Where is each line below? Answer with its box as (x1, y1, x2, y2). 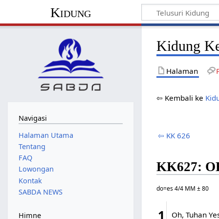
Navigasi (18, 113, 47, 123)
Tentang (18, 141, 45, 151)
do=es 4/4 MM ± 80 (156, 184, 209, 193)
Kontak (18, 175, 42, 185)
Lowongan (18, 164, 54, 174)
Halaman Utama (18, 130, 73, 140)
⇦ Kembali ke (156, 92, 206, 103)
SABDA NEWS (18, 187, 63, 197)
